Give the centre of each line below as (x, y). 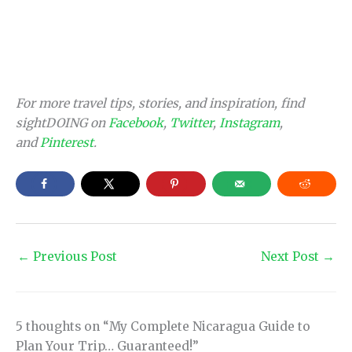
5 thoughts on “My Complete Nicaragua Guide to (163, 327)
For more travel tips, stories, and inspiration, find (160, 103)
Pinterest (67, 142)
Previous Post (73, 256)
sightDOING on (62, 123)
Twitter (191, 123)
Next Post (291, 256)
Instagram (249, 123)
